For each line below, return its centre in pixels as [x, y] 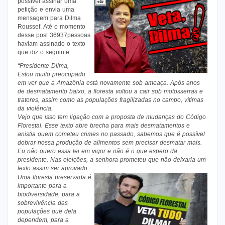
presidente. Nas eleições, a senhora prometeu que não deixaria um [112, 159]
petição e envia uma [46, 9]
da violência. [35, 108]
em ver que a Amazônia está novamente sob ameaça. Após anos [109, 83]
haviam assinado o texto [51, 43]
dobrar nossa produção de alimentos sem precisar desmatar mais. [110, 142]
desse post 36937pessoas [54, 35]
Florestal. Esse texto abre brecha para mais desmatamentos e [104, 125]
